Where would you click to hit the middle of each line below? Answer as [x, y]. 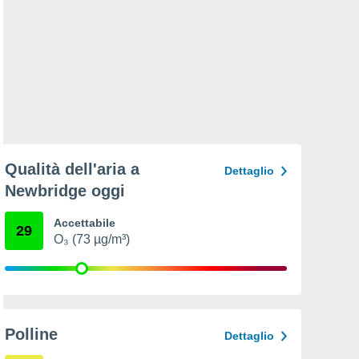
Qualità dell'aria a [72, 169]
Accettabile [85, 223]
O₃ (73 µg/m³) [92, 239]
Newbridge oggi [65, 191]
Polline [31, 334]
